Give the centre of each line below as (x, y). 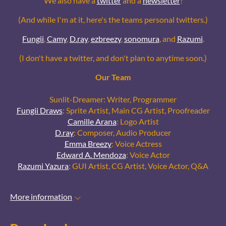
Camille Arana (92, 122)
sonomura (142, 39)
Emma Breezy (88, 144)
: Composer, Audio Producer (122, 133)
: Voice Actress (136, 144)
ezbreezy (106, 39)
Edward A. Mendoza (91, 155)
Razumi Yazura (43, 166)
